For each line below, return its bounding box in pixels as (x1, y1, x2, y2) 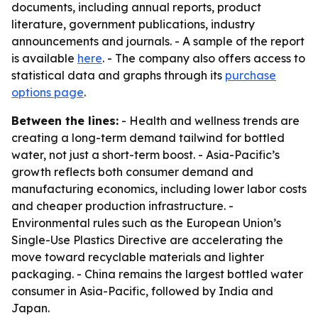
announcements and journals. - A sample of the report (11, 34, 305, 48)
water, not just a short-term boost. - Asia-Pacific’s (11, 148, 280, 162)
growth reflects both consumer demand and (11, 165, 253, 179)
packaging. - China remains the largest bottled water (11, 267, 303, 281)
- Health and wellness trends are (119, 114, 300, 128)
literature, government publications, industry (11, 17, 255, 31)
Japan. (11, 301, 50, 315)
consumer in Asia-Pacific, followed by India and (11, 284, 273, 298)
